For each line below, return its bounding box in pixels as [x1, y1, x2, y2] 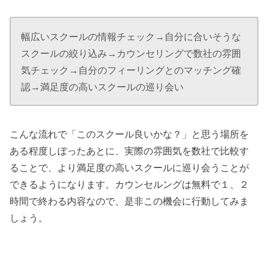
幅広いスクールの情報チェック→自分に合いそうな [21, 31, 242, 42]
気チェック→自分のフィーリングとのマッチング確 [21, 64, 242, 75]
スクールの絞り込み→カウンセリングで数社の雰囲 [21, 47, 242, 59]
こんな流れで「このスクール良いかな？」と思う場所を [10, 129, 249, 140]
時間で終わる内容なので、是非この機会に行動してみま [10, 196, 249, 207]
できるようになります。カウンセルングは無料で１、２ [10, 179, 249, 190]
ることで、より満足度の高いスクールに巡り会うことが [10, 162, 249, 173]
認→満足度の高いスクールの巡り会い [21, 81, 184, 92]
